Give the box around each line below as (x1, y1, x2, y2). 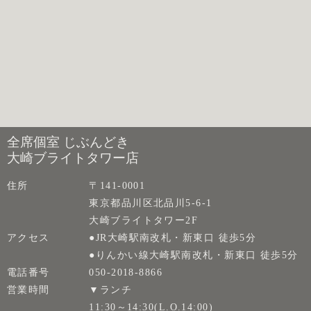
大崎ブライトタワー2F (89, 215, 199, 226)
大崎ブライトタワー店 (7, 151, 139, 165)
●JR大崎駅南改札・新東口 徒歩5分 (89, 232, 257, 243)
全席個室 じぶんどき (7, 135, 129, 149)
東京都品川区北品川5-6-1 (89, 197, 212, 208)
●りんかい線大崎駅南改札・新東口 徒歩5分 (89, 249, 299, 260)
